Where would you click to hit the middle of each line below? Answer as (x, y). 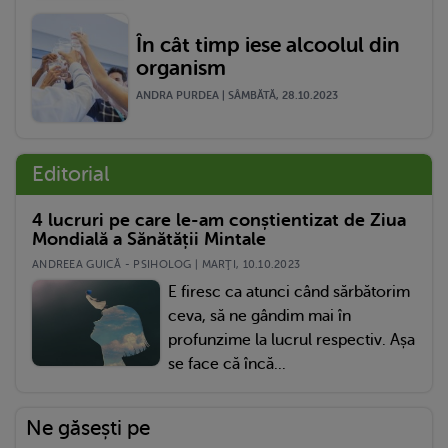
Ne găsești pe (88, 428)
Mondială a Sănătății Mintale (149, 239)
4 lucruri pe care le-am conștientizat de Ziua (219, 220)
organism (181, 67)
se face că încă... (227, 364)
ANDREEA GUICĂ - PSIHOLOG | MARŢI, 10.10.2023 (166, 265)
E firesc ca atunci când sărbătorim (289, 292)
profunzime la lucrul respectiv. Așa (291, 340)
